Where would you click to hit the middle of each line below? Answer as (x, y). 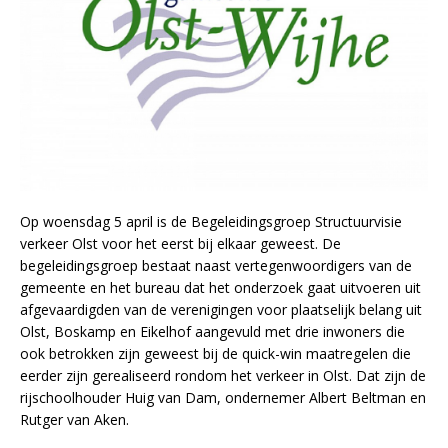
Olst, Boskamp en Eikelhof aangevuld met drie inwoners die (212, 331)
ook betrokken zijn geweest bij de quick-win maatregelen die (215, 353)
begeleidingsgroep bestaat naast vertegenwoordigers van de (216, 265)
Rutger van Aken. (74, 419)
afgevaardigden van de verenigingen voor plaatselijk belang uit (221, 309)
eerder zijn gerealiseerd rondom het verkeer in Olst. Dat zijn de (223, 375)
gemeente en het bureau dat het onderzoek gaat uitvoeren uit (220, 287)
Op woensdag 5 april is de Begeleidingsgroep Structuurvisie (211, 221)
